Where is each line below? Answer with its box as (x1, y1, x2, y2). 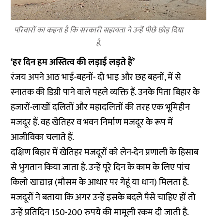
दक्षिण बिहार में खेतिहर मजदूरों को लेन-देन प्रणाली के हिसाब (11, 144, 199, 160)
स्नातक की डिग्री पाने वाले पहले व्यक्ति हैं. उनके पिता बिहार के (11, 84, 200, 100)
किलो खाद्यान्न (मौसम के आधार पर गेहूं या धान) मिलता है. (11, 174, 189, 190)
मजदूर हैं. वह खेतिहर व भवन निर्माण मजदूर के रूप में (11, 114, 173, 130)
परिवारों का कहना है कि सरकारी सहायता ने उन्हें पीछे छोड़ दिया (14, 23, 184, 37)
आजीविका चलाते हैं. (11, 129, 75, 145)
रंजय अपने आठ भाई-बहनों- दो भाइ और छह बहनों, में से (11, 69, 182, 85)
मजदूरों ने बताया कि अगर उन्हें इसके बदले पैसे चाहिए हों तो (11, 189, 196, 205)
